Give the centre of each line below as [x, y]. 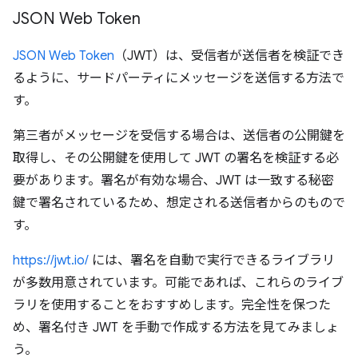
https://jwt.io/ [51, 261]
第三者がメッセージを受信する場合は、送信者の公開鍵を [179, 136]
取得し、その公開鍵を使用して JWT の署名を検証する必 [176, 159]
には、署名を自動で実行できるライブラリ [212, 261]
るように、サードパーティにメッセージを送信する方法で [179, 79]
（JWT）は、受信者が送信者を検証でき [229, 56]
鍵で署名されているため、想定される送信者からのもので [179, 203]
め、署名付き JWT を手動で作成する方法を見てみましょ [176, 328]
